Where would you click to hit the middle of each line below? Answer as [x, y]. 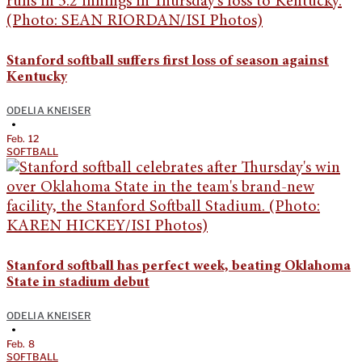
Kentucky [37, 77]
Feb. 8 [21, 343]
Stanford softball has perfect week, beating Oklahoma [179, 266]
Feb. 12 [23, 138]
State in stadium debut [78, 282]
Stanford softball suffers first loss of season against [168, 61]
